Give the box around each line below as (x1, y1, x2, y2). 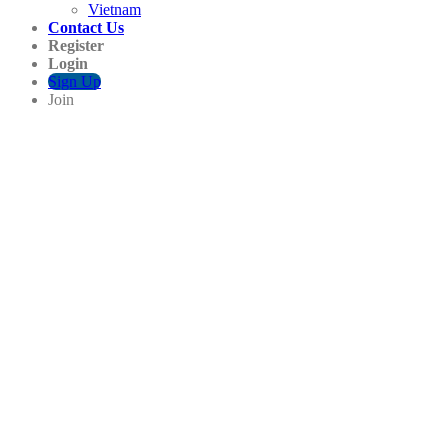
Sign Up (48, 73, 101, 90)
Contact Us (48, 19, 124, 36)
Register (48, 37, 104, 54)
